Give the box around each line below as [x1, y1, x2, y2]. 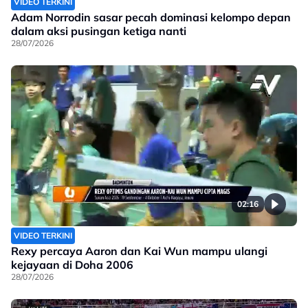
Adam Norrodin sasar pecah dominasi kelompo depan [11, 10, 291, 24]
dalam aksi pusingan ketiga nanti [11, 23, 186, 38]
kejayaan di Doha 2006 [11, 257, 133, 272]
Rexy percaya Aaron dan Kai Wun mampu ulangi [11, 243, 267, 258]
